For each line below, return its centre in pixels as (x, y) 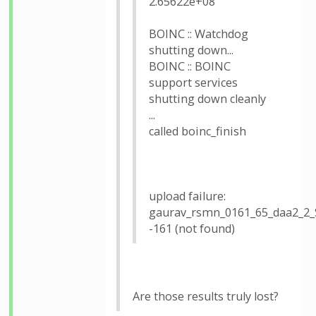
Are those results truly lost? (206, 296)
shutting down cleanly (207, 99)
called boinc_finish (197, 131)
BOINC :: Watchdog (199, 34)
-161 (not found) (192, 229)
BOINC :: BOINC (190, 66)
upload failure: (187, 196)
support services (193, 83)
